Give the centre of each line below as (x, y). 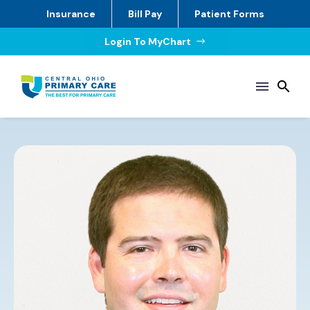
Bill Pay (145, 14)
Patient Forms (229, 14)
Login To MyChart (147, 42)
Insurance (71, 14)
